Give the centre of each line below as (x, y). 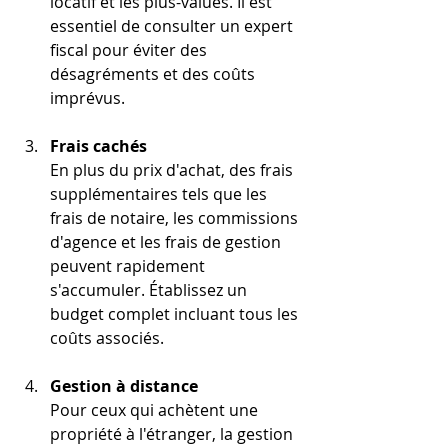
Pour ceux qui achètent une (156, 409)
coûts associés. (107, 337)
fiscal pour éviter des (130, 49)
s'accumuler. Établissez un (150, 289)
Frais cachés (98, 145)
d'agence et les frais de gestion (167, 241)
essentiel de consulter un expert (173, 25)
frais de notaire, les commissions (176, 217)
